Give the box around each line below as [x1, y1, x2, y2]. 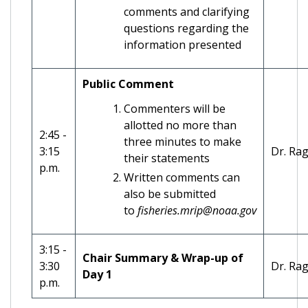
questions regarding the [124, 20, 249, 36]
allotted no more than [124, 117, 236, 133]
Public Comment [82, 76, 174, 91]
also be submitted [124, 186, 216, 201]
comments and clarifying [124, 3, 250, 19]
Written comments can [124, 169, 240, 185]
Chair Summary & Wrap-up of [82, 250, 243, 265]
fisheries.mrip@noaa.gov [137, 202, 256, 218]
